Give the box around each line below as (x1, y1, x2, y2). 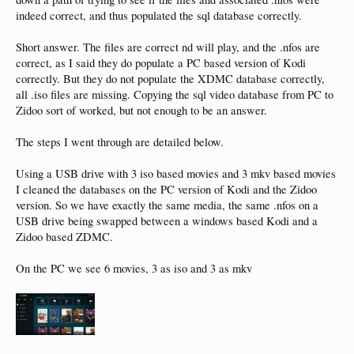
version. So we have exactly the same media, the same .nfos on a (16, 198, 318, 213)
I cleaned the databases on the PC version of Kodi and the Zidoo (16, 182, 317, 197)
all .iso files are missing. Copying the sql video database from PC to (16, 87, 333, 102)
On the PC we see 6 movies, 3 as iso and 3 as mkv (16, 261, 252, 276)
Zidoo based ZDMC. (16, 229, 113, 244)
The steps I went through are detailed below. (16, 134, 224, 149)
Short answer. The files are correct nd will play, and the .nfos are (16, 40, 320, 55)
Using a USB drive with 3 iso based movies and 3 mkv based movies (16, 166, 336, 181)
